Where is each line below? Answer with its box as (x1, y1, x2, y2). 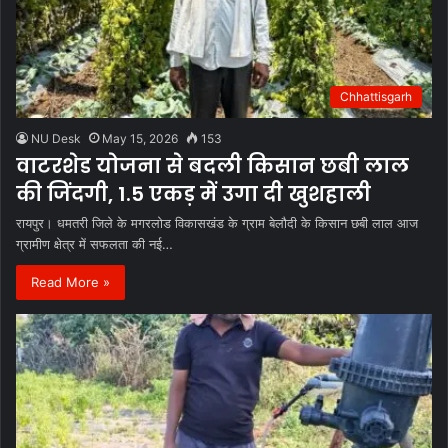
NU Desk (31, 130, 81, 146)
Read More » (31, 273, 110, 290)
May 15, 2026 (102, 130, 178, 146)
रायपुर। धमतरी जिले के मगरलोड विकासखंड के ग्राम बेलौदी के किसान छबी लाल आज (16, 214, 418, 231)
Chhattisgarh (340, 88, 412, 104)
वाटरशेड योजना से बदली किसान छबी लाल (16, 151, 409, 180)
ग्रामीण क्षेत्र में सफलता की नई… (16, 235, 173, 252)
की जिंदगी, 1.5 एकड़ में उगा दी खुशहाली (16, 179, 371, 208)
